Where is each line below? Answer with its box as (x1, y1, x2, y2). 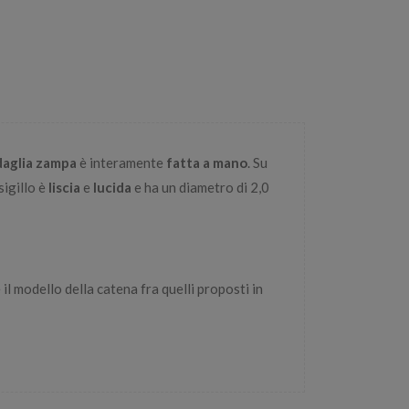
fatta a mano (166, 153, 247, 171)
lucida (93, 178, 131, 195)
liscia (48, 178, 80, 195)
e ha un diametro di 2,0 (131, 178, 269, 195)
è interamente (77, 153, 166, 171)
